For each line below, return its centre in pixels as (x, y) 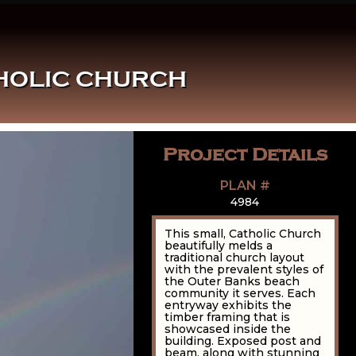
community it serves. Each (240, 294)
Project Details (245, 155)
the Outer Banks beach (232, 282)
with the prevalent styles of (244, 270)
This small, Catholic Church (243, 234)
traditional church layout (235, 258)
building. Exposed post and (243, 341)
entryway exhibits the (228, 306)
